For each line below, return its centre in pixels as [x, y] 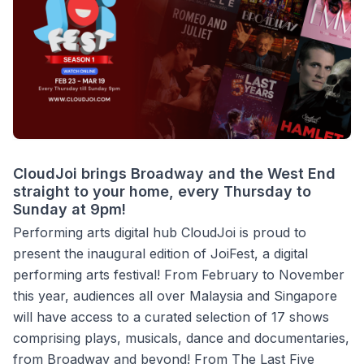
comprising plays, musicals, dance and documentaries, [181, 338]
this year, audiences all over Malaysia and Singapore [175, 296]
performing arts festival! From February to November [179, 275]
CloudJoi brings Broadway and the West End [174, 173]
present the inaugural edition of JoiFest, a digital [160, 253]
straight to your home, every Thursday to [162, 191]
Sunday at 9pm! [69, 209]
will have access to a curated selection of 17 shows [171, 317]
